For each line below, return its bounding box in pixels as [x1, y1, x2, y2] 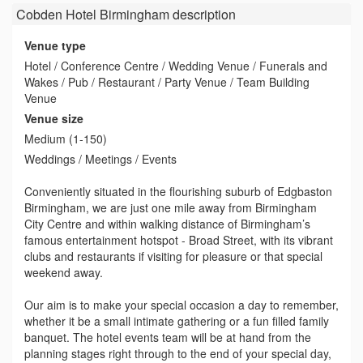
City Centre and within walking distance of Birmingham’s [24, 216, 310, 233]
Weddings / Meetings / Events [24, 151, 177, 168]
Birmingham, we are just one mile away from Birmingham [24, 199, 317, 216]
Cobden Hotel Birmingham [16, 5, 169, 24]
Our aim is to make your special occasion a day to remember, [24, 297, 339, 314]
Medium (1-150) [24, 130, 107, 147]
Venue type [24, 37, 86, 54]
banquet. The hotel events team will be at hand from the [24, 329, 311, 346]
